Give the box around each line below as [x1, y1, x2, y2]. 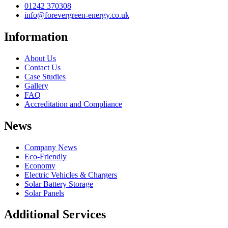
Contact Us [24, 63, 61, 72]
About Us [24, 53, 56, 63]
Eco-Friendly [24, 152, 67, 161]
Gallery [24, 81, 48, 90]
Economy [24, 161, 55, 170]
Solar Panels [24, 188, 64, 197]
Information [4, 30, 68, 43]
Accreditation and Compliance [24, 99, 122, 108]
